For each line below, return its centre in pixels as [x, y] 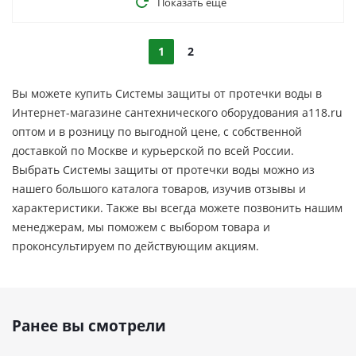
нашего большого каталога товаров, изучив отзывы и [159, 189]
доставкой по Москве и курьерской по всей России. [153, 151]
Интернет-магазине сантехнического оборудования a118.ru [177, 112]
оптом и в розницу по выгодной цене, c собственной [157, 132]
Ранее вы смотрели [89, 326]
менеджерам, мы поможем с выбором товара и [141, 227]
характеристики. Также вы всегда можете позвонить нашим [177, 208]
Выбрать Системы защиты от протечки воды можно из [163, 170]
